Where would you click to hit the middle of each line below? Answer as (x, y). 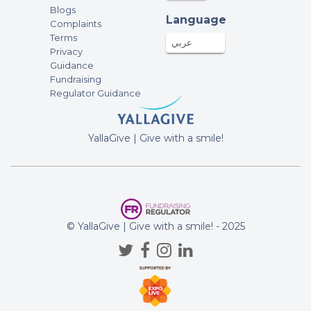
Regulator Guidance (95, 93)
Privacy (66, 51)
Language (196, 19)
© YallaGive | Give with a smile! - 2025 (155, 227)
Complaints (75, 23)
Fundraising (75, 79)
